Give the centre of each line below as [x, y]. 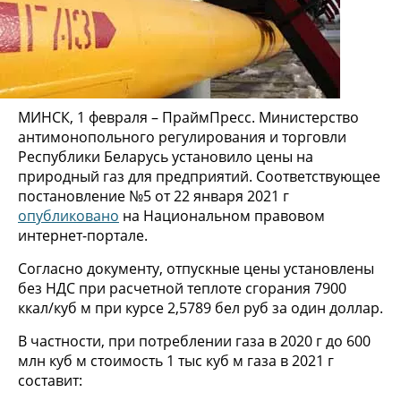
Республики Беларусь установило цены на [166, 156]
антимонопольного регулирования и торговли [182, 137]
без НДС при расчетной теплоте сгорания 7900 [182, 288]
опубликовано [68, 215]
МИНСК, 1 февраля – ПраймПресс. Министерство [188, 117]
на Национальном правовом [222, 215]
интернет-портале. [83, 235]
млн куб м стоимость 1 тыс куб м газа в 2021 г [176, 360]
